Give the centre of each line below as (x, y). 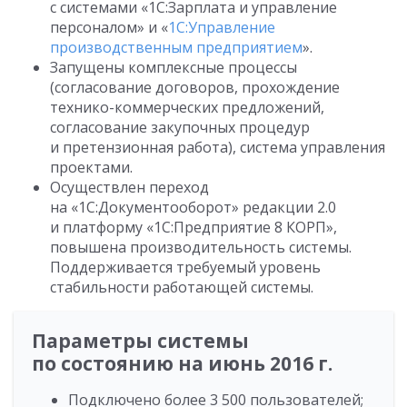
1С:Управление (222, 28)
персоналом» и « (109, 28)
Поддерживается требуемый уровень (185, 268)
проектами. (91, 168)
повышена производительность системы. (201, 248)
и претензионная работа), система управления (218, 148)
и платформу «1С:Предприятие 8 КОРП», (194, 228)
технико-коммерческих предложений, (187, 108)
